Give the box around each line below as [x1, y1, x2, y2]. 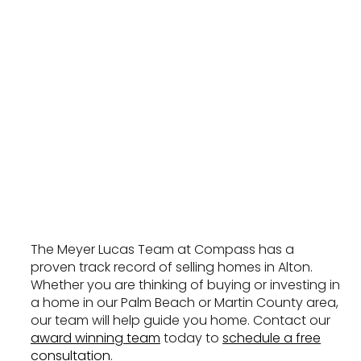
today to [160, 328, 222, 347]
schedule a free [222, 328, 321, 347]
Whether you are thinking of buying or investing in [31, 275, 340, 294]
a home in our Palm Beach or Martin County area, [31, 293, 338, 312]
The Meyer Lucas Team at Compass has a [31, 239, 294, 259]
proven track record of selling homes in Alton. [31, 257, 313, 276]
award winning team [31, 328, 160, 347]
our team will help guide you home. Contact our [31, 310, 330, 330]
